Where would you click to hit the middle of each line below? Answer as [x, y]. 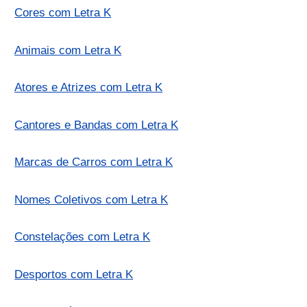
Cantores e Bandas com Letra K [97, 125]
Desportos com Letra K [74, 274]
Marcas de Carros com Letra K [94, 162]
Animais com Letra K [68, 50]
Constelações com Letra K [83, 237]
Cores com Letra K [63, 13]
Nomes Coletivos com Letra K [91, 199]
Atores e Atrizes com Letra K [89, 88]
